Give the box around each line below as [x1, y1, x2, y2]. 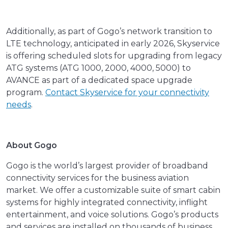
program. [6, 88, 45, 98]
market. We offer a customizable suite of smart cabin [6, 185, 220, 195]
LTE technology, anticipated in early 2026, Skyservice [6, 39, 220, 49]
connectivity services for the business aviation [6, 173, 189, 183]
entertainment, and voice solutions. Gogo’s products [6, 210, 218, 220]
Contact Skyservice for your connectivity [45, 88, 209, 98]
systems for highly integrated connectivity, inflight [6, 197, 208, 208]
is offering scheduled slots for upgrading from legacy [6, 51, 222, 61]
